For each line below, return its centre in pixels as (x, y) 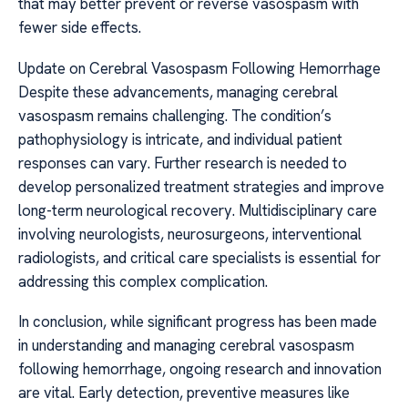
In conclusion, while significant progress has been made (198, 322)
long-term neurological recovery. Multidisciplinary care (198, 210)
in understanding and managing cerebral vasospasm (186, 346)
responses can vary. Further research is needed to (183, 163)
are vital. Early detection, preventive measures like (184, 393)
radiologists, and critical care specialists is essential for (199, 257)
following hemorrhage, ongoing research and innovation (200, 369)
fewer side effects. (80, 28)
